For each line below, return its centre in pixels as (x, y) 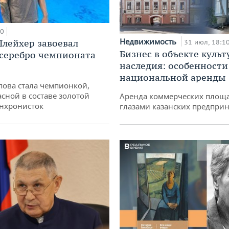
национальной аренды (173, 77)
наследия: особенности (174, 65)
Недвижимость (149, 41)
